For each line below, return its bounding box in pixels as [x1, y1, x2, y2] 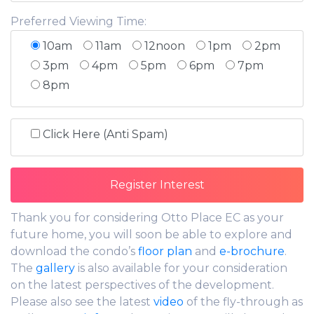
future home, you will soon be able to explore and [11, 227, 292, 241]
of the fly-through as [184, 294, 303, 308]
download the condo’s [11, 244, 138, 258]
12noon [144, 39, 185, 53]
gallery [36, 261, 75, 275]
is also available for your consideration [75, 261, 287, 275]
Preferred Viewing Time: [11, 14, 146, 28]
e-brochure [219, 244, 285, 258]
